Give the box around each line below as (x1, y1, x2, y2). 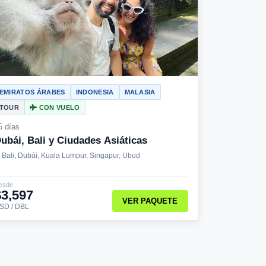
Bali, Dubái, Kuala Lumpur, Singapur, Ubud (1, 151, 140, 160)
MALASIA (124, 88, 156, 96)
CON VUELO (37, 103, 80, 111)
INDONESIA (75, 88, 114, 96)
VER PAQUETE (122, 197, 178, 206)
